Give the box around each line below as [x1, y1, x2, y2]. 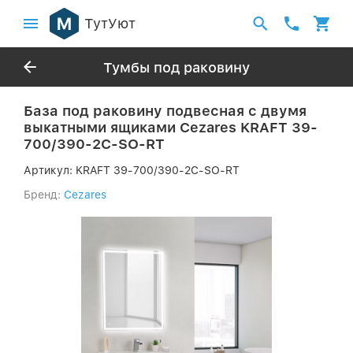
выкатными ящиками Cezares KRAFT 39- [24, 119, 318, 136]
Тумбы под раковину [103, 58, 250, 76]
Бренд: [24, 188, 61, 201]
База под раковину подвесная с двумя [24, 102, 307, 119]
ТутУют [84, 15, 136, 32]
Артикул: [24, 164, 76, 176]
